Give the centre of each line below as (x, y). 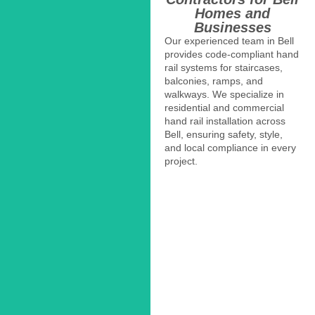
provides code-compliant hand (231, 54)
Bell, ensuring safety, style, (223, 134)
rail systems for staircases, (223, 67)
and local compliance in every (230, 147)
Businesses (232, 27)
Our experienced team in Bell (229, 40)
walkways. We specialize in (224, 94)
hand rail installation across (225, 121)
